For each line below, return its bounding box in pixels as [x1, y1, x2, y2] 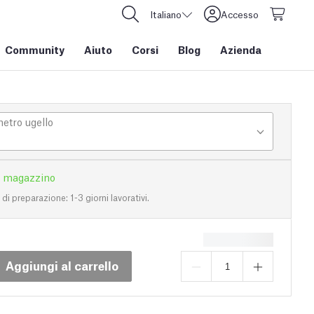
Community [5, 42, 64, 56]
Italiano [150, 8, 182, 20]
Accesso [221, 8, 259, 20]
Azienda [220, 42, 261, 56]
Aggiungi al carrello [6, 257, 118, 273]
